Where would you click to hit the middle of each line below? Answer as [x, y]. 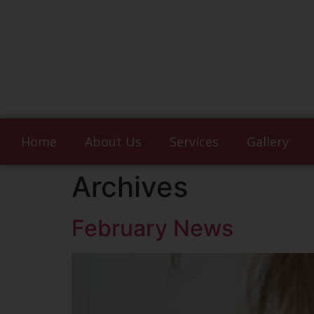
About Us [113, 142]
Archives [130, 187]
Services [194, 142]
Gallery [268, 142]
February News [152, 228]
